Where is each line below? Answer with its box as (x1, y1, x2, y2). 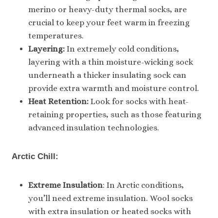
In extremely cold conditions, (65, 44, 179, 54)
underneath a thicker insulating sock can (28, 70, 186, 80)
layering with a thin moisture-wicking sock (28, 57, 193, 67)
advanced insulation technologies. (28, 123, 159, 132)
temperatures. (28, 31, 84, 40)
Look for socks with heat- (89, 96, 189, 106)
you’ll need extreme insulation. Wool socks (28, 193, 193, 203)
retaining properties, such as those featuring (28, 109, 201, 119)
